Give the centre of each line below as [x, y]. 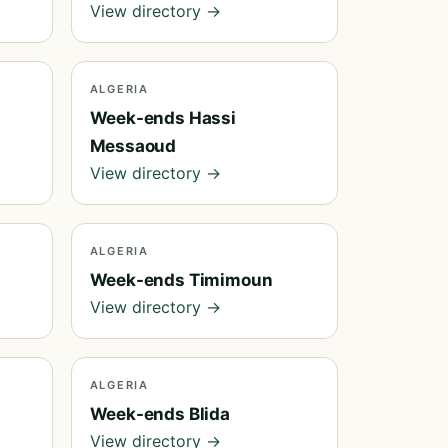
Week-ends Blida [159, 414]
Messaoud [133, 146]
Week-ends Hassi [162, 118]
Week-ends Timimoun [181, 280]
